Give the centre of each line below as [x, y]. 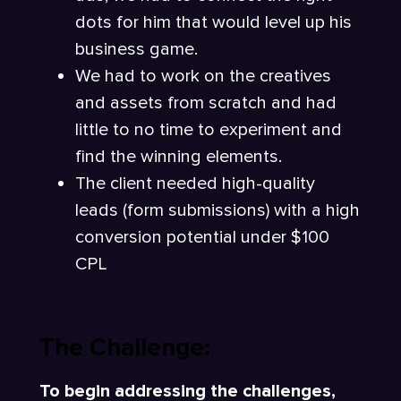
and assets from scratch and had [206, 103]
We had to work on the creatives [203, 77]
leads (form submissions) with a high [218, 211]
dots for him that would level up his [213, 23]
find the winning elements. [181, 157]
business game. [137, 50]
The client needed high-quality [195, 184]
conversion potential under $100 [202, 238]
